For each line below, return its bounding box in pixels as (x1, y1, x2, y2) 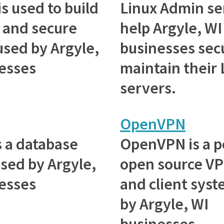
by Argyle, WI (120, 193, 208, 214)
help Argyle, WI (120, 17, 222, 38)
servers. (120, 77, 176, 98)
